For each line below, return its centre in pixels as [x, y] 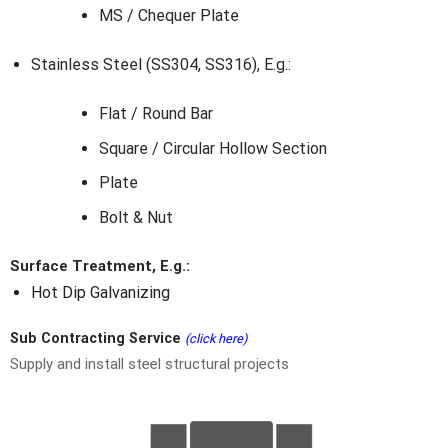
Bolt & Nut [136, 217]
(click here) [215, 338]
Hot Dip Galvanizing [100, 292]
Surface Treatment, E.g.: [99, 265]
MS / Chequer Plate [169, 15]
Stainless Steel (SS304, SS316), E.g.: [160, 64]
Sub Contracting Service [97, 338]
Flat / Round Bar [156, 113]
